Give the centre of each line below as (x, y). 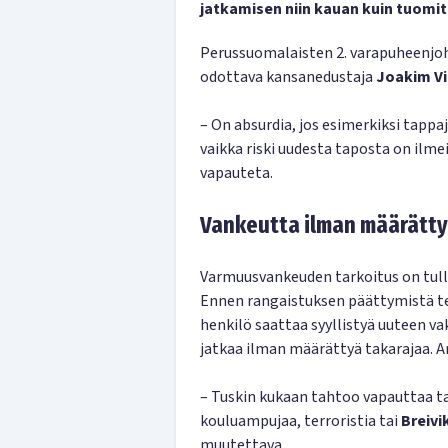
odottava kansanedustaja (288, 77)
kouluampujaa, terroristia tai (300, 421)
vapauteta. (236, 173)
